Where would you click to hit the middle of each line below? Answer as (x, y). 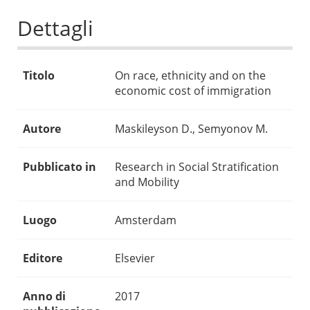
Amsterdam (146, 220)
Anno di (44, 297)
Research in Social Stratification (197, 167)
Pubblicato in (60, 167)
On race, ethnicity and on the (190, 76)
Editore (43, 258)
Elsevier (135, 258)
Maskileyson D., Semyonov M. (191, 129)
